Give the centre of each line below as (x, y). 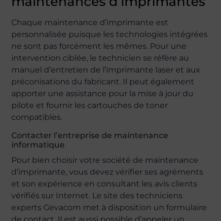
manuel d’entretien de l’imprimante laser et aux (106, 70)
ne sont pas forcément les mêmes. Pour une (99, 46)
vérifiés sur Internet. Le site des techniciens (97, 196)
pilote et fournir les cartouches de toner (90, 105)
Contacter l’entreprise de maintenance (90, 135)
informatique (38, 145)
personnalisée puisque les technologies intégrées (110, 34)
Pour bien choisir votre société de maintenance (105, 160)
